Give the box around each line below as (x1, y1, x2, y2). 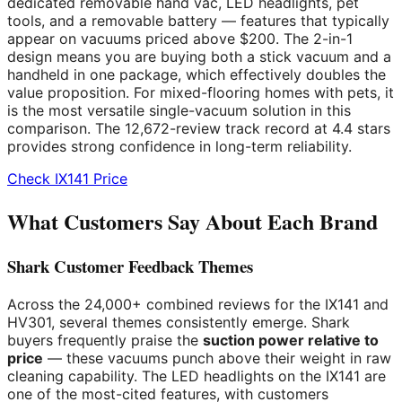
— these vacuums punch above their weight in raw (43, 349, 391, 368)
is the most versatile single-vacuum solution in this (7, 100, 351, 119)
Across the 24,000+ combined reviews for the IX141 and (7, 295, 389, 314)
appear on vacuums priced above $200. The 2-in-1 (7, 29, 353, 48)
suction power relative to (203, 331, 379, 350)
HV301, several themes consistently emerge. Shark (7, 313, 350, 332)
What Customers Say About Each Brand (7, 205, 378, 237)
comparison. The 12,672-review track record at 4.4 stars (7, 118, 390, 137)
